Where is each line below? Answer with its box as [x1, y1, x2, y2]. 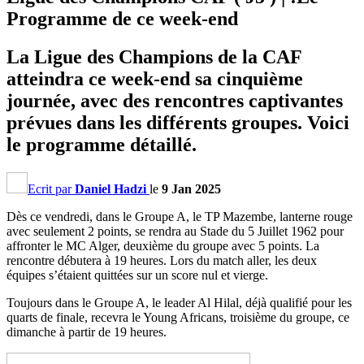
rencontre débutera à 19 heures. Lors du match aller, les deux [6, 253, 317, 267]
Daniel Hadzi [75, 181, 146, 196]
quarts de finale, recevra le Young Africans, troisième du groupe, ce [6, 310, 349, 324]
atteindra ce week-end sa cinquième [6, 67, 303, 89]
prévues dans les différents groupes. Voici [6, 111, 349, 133]
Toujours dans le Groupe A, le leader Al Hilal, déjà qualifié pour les [6, 295, 352, 310]
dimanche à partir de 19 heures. [6, 324, 167, 339]
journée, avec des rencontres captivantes [6, 89, 343, 111]
